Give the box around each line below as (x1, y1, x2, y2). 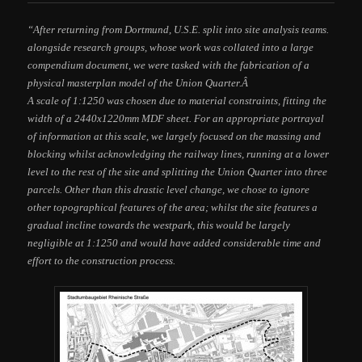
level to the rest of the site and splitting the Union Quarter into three (27, 166, 328, 179)
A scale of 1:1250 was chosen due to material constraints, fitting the (27, 95, 327, 107)
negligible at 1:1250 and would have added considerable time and (27, 237, 322, 250)
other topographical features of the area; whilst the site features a (27, 201, 318, 214)
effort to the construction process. (27, 255, 176, 267)
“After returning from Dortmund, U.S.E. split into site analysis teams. (27, 23, 330, 36)
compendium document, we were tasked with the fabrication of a (27, 59, 310, 72)
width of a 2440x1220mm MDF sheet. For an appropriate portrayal (27, 112, 325, 125)
